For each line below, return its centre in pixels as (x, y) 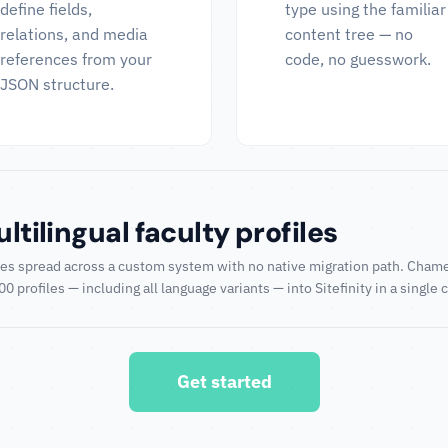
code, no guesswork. (358, 59)
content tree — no (349, 34)
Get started (224, 381)
